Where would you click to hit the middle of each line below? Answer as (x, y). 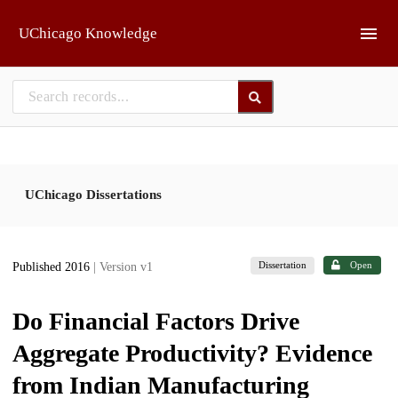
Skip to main (58, 20)
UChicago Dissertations (93, 194)
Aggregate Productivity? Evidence (192, 353)
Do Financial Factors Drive (156, 321)
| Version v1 (123, 267)
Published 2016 (53, 267)
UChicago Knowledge (88, 33)
